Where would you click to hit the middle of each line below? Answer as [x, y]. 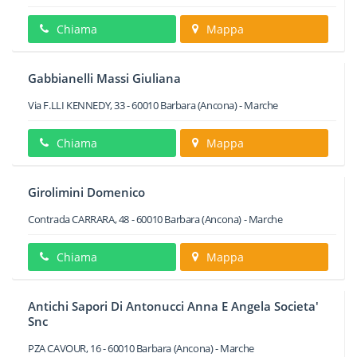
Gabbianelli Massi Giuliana [104, 78]
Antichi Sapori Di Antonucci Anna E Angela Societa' [173, 306]
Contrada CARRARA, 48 [78, 219]
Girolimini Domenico [86, 192]
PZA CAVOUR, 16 [65, 348]
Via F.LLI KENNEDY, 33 [76, 105]
